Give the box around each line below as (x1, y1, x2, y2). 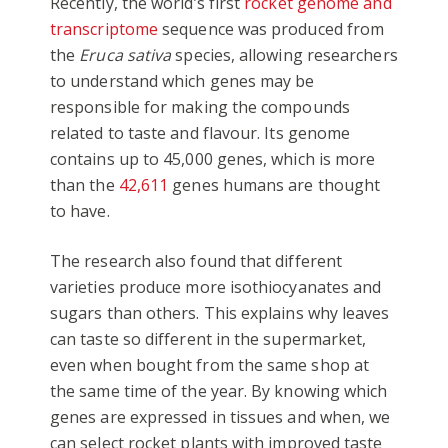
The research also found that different (50, 249, 343, 272)
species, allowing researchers (171, 43, 398, 66)
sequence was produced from (158, 17, 385, 40)
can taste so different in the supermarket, (50, 327, 367, 350)
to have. (50, 199, 110, 222)
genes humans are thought (168, 173, 381, 196)
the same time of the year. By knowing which (50, 379, 388, 402)
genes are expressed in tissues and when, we (50, 405, 391, 428)
